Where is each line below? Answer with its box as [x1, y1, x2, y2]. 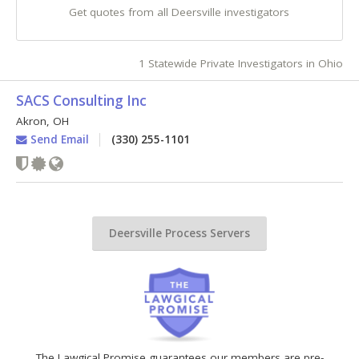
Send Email [26, 131, 89, 147]
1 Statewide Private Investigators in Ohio [139, 56, 343, 71]
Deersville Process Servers [109, 225, 250, 240]
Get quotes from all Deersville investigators [69, 5, 290, 20]
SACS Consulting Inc [15, 91, 147, 110]
